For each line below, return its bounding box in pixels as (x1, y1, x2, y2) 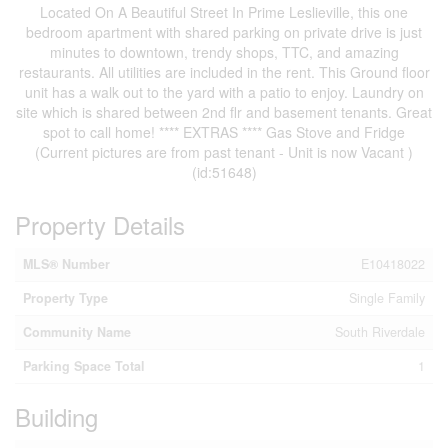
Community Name (23, 323, 131, 342)
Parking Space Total (23, 357, 145, 376)
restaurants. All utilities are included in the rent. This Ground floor (18, 62, 430, 83)
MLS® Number (23, 255, 110, 274)
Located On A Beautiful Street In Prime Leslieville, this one (40, 2, 408, 23)
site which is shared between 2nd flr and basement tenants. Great (16, 102, 432, 123)
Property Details (15, 207, 185, 243)
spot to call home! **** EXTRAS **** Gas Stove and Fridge (43, 122, 405, 143)
